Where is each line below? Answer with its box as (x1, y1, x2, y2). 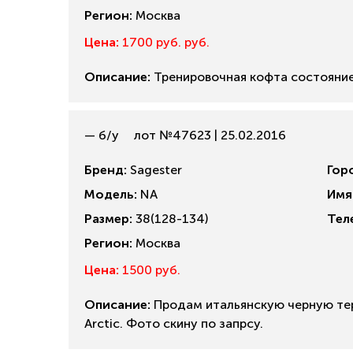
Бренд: (84, 162, 127, 177)
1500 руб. (119, 262, 180, 277)
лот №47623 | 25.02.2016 (131, 128, 286, 143)
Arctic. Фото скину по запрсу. (84, 316, 263, 331)
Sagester (127, 162, 182, 177)
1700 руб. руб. (119, 35, 210, 50)
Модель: (84, 187, 137, 202)
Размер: (84, 211, 132, 226)
